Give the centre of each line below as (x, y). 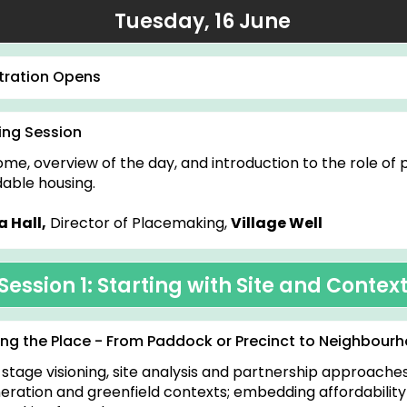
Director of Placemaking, (139, 223)
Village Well (277, 223)
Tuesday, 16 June (203, 21)
